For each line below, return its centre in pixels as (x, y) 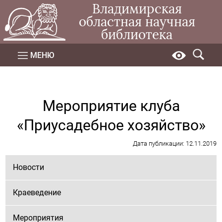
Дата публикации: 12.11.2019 (174, 144)
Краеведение (37, 193)
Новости (29, 167)
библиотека (137, 35)
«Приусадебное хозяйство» (111, 125)
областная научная (137, 22)
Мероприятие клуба (111, 106)
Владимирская (137, 9)
